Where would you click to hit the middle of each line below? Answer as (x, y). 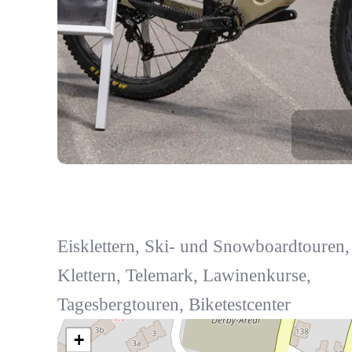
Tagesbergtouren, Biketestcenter (174, 305)
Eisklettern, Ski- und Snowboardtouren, (203, 247)
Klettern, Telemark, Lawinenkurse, (184, 276)
